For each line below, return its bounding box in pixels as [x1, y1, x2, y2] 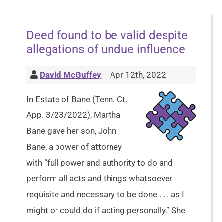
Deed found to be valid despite [26, 28, 188, 42]
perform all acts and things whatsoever [26, 173, 173, 183]
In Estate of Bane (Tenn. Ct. [26, 94, 128, 104]
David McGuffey [40, 70, 102, 80]
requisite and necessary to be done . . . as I [26, 189, 185, 199]
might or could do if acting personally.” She [26, 205, 186, 215]
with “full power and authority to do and [26, 158, 173, 167]
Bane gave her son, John [26, 126, 117, 136]
